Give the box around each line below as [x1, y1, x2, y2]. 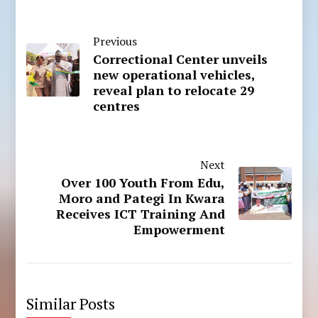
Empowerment [133, 220, 225, 238]
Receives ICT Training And [55, 204, 225, 222]
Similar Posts [26, 292, 116, 314]
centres [93, 97, 141, 114]
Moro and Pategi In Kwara [58, 189, 225, 207]
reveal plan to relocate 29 [93, 81, 255, 99]
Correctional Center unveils [93, 50, 268, 67]
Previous [93, 33, 138, 49]
